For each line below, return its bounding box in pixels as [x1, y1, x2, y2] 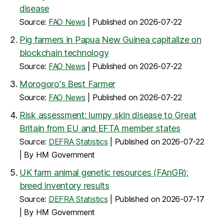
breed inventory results [19, 181, 109, 191]
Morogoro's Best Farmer [19, 79, 116, 89]
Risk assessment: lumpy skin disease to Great [19, 110, 197, 120]
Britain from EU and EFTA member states [19, 123, 181, 133]
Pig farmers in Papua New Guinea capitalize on [19, 35, 201, 45]
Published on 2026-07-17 [114, 194, 204, 204]
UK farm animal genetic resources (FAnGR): [19, 167, 188, 178]
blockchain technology [19, 48, 109, 58]
